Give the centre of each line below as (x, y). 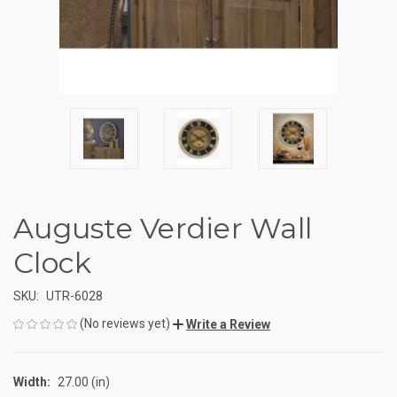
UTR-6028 (74, 296)
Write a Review (228, 324)
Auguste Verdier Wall (163, 228)
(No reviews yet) (125, 323)
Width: (32, 381)
